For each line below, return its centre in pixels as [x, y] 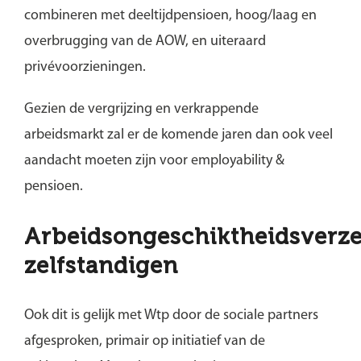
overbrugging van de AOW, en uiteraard [145, 41]
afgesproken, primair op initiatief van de [144, 341]
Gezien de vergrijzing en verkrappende [141, 109]
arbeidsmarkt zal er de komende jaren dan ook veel [178, 135]
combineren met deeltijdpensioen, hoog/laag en [170, 15]
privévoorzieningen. [85, 67]
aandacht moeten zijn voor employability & [154, 160]
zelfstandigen [101, 265]
